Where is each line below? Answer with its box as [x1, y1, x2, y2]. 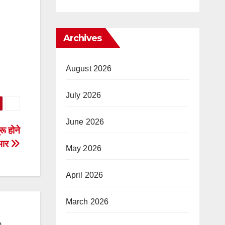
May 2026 [65, 144, 102, 153]
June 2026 [65, 118, 104, 126]
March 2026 [65, 197, 109, 206]
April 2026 [65, 171, 103, 179]
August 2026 [65, 64, 112, 73]
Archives [63, 33, 102, 44]
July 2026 [65, 91, 101, 99]
